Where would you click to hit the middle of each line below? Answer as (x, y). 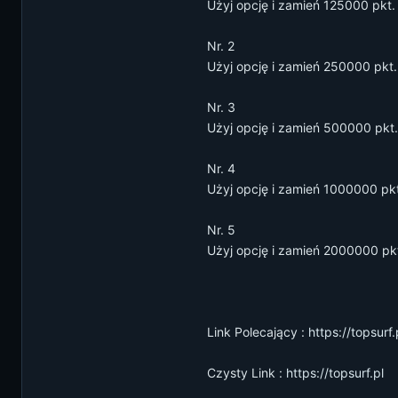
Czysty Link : (247, 373)
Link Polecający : (258, 332)
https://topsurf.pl (335, 373)
